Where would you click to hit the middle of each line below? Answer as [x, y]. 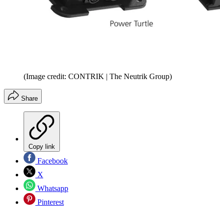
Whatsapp [52, 188]
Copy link [42, 146]
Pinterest [50, 202]
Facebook [52, 161]
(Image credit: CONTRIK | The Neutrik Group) [98, 76]
